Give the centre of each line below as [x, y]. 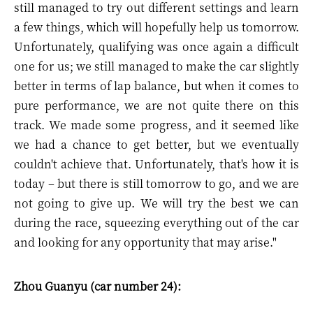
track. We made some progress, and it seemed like [156, 125]
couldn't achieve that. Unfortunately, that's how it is [156, 164]
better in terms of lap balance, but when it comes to [156, 86]
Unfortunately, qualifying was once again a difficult [156, 46]
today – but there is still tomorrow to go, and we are [156, 183]
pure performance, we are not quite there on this [156, 105]
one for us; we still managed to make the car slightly [156, 66]
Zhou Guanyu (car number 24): [97, 286]
